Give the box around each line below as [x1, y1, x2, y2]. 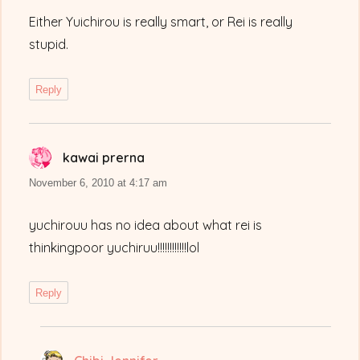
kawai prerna [63, 149, 145, 166]
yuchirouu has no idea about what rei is [29, 217, 263, 234]
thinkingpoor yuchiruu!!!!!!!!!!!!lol [29, 239, 200, 256]
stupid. [29, 36, 69, 53]
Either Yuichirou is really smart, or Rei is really [29, 14, 293, 31]
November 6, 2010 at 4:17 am [29, 177, 168, 190]
